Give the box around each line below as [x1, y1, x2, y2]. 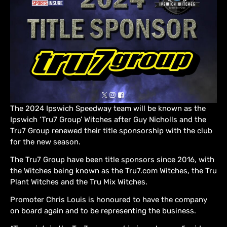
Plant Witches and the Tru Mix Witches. [10, 177, 147, 187]
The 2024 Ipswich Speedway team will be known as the [10, 104, 206, 113]
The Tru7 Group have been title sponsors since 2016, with [10, 155, 214, 165]
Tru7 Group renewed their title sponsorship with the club [10, 126, 212, 136]
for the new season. [10, 137, 81, 147]
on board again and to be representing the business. [10, 206, 196, 216]
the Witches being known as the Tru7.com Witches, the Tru [10, 166, 217, 176]
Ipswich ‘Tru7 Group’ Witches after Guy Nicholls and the [10, 115, 206, 125]
